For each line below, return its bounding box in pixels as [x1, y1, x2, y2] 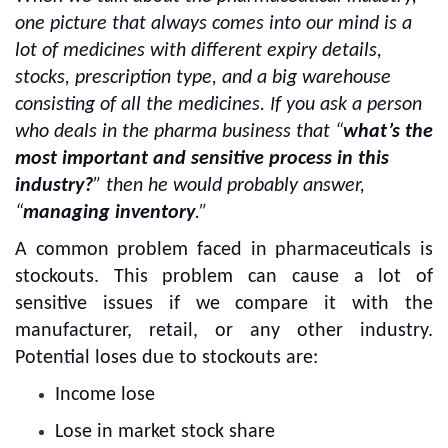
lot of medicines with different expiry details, [15, 40, 382, 61]
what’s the [343, 121, 433, 142]
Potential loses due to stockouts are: [15, 347, 318, 368]
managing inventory [23, 202, 195, 223]
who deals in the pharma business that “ [15, 121, 343, 142]
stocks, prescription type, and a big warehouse [15, 67, 391, 88]
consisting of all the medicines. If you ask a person [15, 94, 422, 115]
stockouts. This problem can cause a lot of [15, 266, 433, 287]
